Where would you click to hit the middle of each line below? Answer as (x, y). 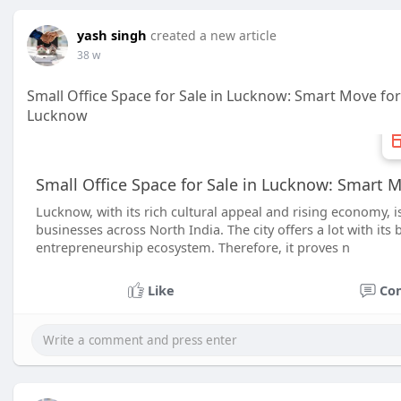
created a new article (213, 35)
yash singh (112, 35)
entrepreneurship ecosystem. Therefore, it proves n (193, 247)
